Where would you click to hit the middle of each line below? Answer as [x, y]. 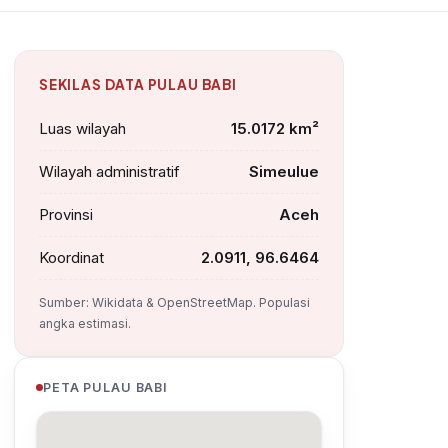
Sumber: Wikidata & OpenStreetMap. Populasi [174, 302]
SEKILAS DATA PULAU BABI [138, 84]
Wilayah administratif [109, 171]
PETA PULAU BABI [106, 387]
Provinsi [66, 214]
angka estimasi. [85, 323]
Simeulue [284, 171]
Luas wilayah [82, 128]
